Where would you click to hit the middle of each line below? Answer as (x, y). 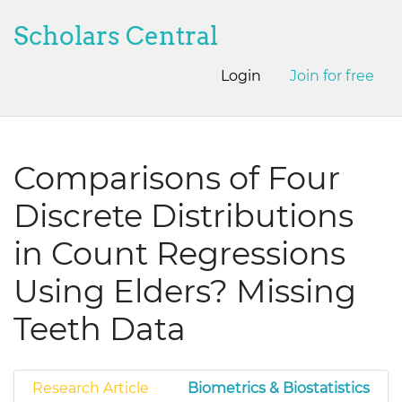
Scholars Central (116, 36)
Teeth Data (100, 329)
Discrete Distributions (184, 216)
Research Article (91, 388)
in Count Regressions (179, 253)
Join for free (332, 76)
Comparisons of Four (177, 178)
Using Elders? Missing (185, 291)
